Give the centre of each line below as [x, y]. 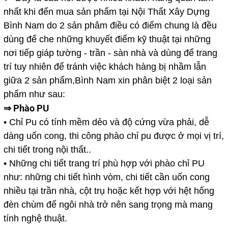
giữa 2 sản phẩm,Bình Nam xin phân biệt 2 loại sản [107, 81]
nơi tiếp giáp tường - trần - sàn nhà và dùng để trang [110, 53]
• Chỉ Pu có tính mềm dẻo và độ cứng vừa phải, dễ [106, 122]
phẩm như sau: [34, 94]
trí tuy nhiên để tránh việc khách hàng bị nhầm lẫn [105, 67]
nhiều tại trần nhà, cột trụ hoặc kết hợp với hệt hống [109, 191]
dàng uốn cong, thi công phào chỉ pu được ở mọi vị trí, [113, 136]
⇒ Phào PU [26, 108]
